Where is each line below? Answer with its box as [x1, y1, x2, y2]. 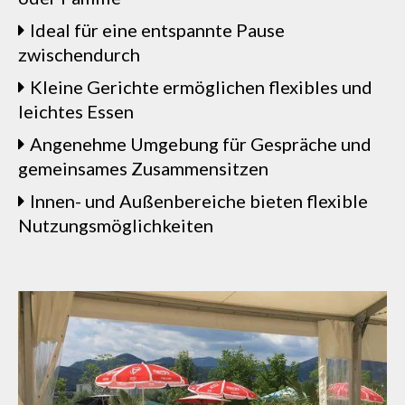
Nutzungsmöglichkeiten [18, 214, 213, 236]
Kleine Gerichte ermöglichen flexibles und [30, 76, 372, 98]
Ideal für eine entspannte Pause [30, 19, 285, 41]
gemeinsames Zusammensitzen [18, 157, 268, 179]
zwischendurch [18, 43, 140, 65]
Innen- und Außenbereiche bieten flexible [30, 190, 368, 212]
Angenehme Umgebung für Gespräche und [30, 133, 372, 155]
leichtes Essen [18, 100, 134, 122]
